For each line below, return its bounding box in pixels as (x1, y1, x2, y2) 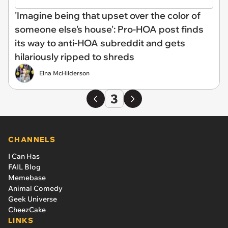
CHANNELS (8, 135, 56, 144)
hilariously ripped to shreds (15, 51, 134, 63)
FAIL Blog (8, 162, 41, 172)
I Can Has (8, 152, 40, 161)
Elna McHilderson (39, 69, 90, 77)
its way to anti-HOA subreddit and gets (15, 37, 185, 49)
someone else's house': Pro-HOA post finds (15, 23, 204, 35)
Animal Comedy (8, 184, 63, 193)
